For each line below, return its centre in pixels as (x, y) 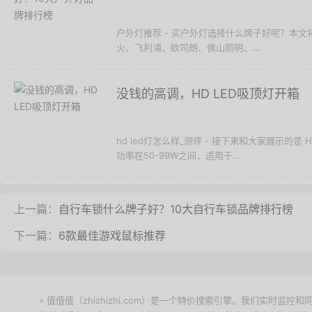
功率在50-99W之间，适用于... (179, 155)
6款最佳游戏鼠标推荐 (112, 235)
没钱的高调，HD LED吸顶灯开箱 (208, 94)
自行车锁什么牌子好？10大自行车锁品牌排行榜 (176, 209)
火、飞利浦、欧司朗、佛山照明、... (188, 47)
